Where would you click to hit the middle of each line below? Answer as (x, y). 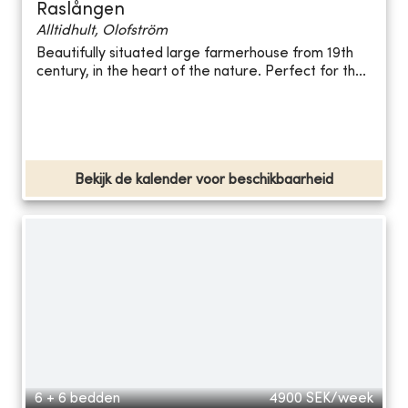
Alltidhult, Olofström (102, 31)
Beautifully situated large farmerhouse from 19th (195, 54)
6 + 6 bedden (77, 398)
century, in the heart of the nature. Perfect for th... (201, 72)
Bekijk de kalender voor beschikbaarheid (204, 180)
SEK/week (340, 398)
